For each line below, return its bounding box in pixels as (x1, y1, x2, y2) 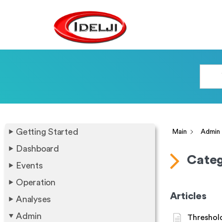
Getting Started (16, 127, 78, 136)
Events (16, 161, 43, 170)
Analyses (16, 195, 51, 204)
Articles (169, 191, 207, 201)
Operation (16, 178, 55, 187)
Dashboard (16, 144, 59, 153)
